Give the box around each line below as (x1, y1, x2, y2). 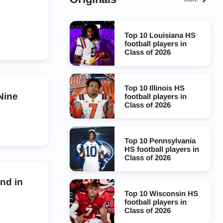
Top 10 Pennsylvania (124, 136, 196, 145)
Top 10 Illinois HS (124, 83, 185, 92)
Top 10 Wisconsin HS (124, 189, 198, 198)
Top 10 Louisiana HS (124, 30, 196, 39)
